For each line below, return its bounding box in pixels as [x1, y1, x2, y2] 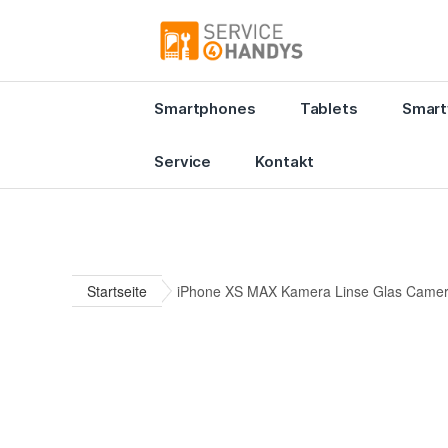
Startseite [87, 280, 147, 301]
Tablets [299, 98, 358, 118]
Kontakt [255, 151, 315, 171]
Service [154, 151, 212, 171]
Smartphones [154, 98, 256, 118]
